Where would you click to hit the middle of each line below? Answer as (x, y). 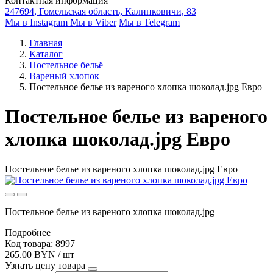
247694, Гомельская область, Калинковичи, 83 (101, 11)
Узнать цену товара (45, 265)
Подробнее (28, 232)
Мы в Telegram (149, 22)
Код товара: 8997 (40, 243)
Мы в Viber (93, 22)
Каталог (46, 54)
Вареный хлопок (64, 76)
